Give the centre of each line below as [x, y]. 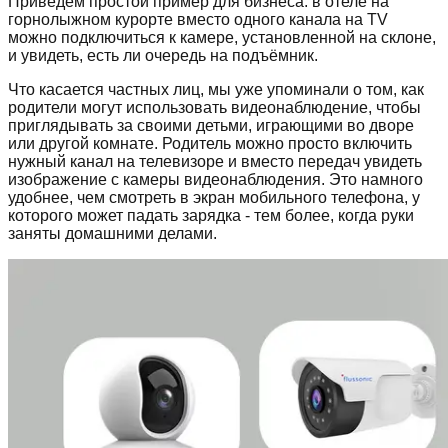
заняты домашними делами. [112, 233]
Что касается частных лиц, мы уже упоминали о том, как [216, 89]
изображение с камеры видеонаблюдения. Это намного [215, 179]
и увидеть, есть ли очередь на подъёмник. [163, 55]
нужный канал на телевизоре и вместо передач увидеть [215, 161]
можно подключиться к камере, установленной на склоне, [222, 37]
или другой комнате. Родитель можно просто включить [210, 143]
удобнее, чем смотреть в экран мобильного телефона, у [214, 197]
